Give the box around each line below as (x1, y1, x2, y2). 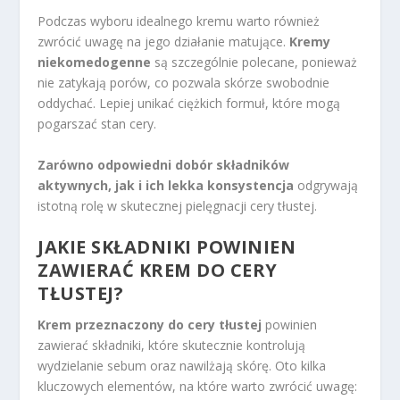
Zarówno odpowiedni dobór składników (37, 155, 290, 173)
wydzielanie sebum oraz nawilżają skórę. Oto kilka (37, 357, 327, 374)
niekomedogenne (37, 54, 152, 71)
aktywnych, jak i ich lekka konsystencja (37, 176, 295, 194)
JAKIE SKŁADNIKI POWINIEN (37, 235, 296, 259)
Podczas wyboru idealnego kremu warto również (37, 12, 321, 30)
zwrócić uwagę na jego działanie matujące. (37, 33, 290, 51)
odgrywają (294, 176, 359, 194)
